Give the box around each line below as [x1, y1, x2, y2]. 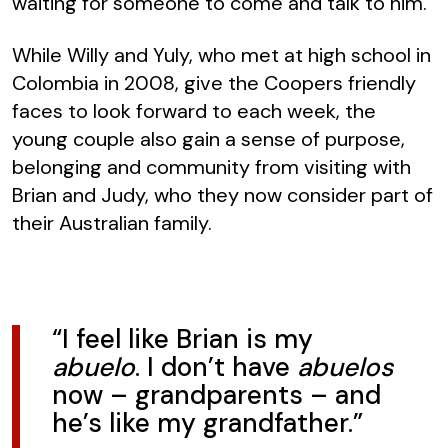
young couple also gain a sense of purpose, [12, 126, 405, 153]
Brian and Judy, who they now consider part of [12, 182, 433, 209]
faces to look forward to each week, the [12, 98, 376, 125]
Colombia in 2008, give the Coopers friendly [12, 70, 416, 97]
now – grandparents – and [52, 378, 381, 413]
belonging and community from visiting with [12, 154, 411, 181]
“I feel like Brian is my [52, 322, 313, 357]
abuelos [297, 350, 393, 385]
